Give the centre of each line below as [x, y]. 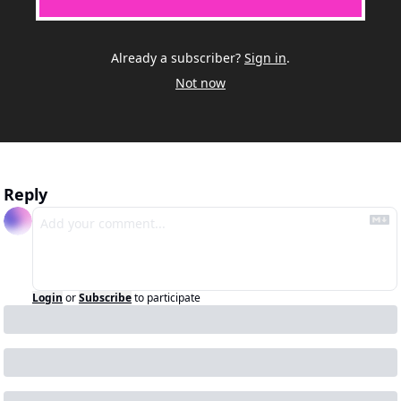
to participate [167, 297]
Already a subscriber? [176, 57]
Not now [200, 82]
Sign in [265, 57]
